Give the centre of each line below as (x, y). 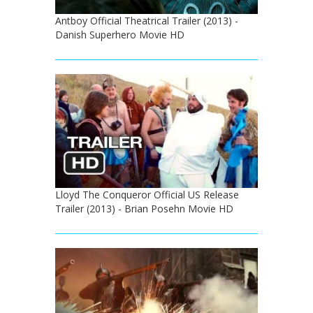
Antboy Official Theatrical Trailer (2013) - (147, 21)
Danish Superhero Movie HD (120, 35)
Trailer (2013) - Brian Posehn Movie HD (144, 209)
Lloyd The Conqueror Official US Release (147, 195)
